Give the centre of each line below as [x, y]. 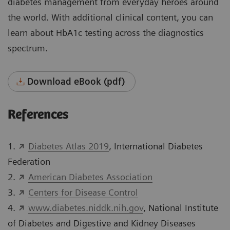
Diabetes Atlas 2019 [68, 146]
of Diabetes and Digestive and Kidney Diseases [102, 223]
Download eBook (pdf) [76, 82]
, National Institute [180, 208]
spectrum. [28, 48]
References [38, 115]
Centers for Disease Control [83, 193]
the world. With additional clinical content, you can [110, 17]
